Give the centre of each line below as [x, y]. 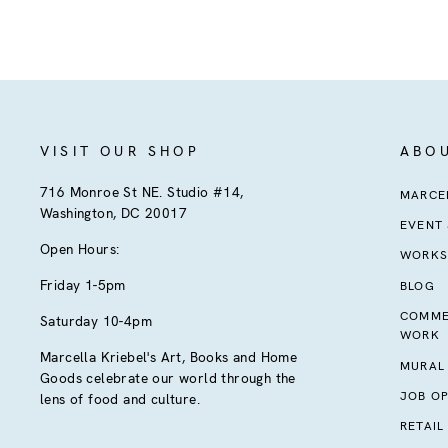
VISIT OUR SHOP [120, 150]
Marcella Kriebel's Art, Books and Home [169, 356]
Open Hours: [80, 248]
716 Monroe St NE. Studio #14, [142, 191]
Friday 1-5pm [83, 284]
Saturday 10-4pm [96, 320]
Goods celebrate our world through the [168, 377]
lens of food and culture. [120, 398]
